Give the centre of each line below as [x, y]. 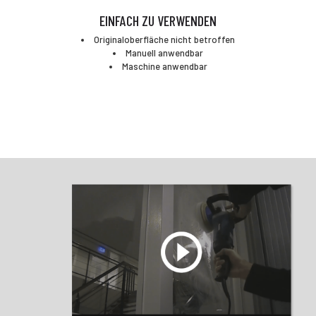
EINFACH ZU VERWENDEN [158, 20]
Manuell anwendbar [164, 53]
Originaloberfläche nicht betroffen [164, 39]
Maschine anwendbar [164, 66]
